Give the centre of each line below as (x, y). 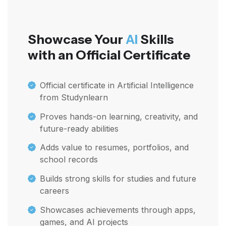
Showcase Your (77, 39)
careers (54, 190)
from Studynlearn (74, 98)
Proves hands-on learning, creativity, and (119, 116)
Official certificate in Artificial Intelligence (117, 86)
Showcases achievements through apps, (118, 210)
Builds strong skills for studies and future (118, 178)
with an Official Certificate (109, 55)
